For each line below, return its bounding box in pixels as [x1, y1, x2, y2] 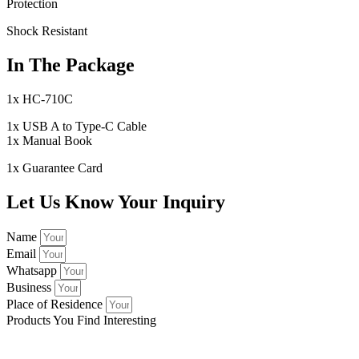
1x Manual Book [6, 134, 92, 148]
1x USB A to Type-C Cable [6, 119, 147, 134]
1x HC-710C [6, 92, 73, 107]
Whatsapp [6, 263, 60, 277]
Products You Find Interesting [6, 313, 156, 327]
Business [6, 280, 54, 294]
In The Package [6, 54, 135, 76]
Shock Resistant [6, 24, 87, 38]
